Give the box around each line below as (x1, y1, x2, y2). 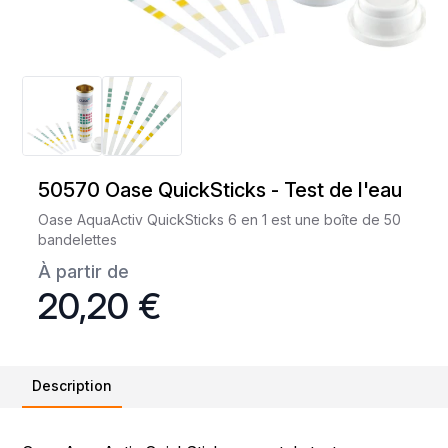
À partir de (38, 260, 130, 282)
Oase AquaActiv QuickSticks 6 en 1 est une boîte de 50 (38, 210, 402, 228)
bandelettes (38, 230, 118, 248)
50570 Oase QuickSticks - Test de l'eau (38, 177, 403, 202)
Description (32, 376, 113, 394)
